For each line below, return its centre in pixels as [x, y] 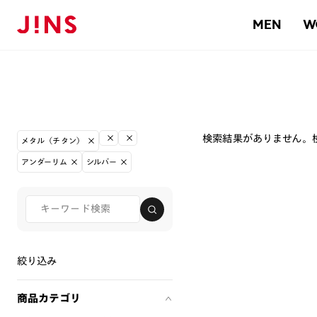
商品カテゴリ [49, 298]
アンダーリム [44, 162]
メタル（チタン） [53, 140]
